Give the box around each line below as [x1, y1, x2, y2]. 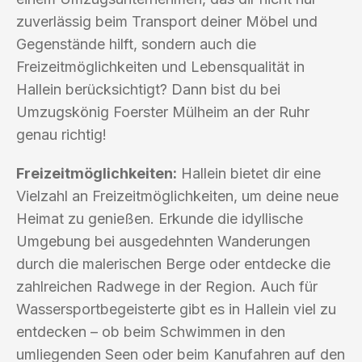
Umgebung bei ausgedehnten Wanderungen [16, 232, 310, 250]
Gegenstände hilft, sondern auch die [16, 35, 256, 53]
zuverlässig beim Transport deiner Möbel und [16, 12, 318, 30]
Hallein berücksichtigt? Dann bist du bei [16, 80, 280, 98]
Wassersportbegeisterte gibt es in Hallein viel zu [16, 300, 336, 318]
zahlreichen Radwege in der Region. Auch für [16, 277, 318, 295]
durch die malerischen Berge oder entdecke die [16, 255, 330, 272]
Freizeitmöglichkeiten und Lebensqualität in [16, 57, 305, 75]
